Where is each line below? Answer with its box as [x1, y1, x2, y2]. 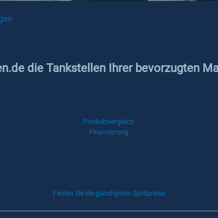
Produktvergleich [83, 118, 135, 126]
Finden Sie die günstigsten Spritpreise [53, 189, 165, 197]
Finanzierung [89, 128, 129, 136]
